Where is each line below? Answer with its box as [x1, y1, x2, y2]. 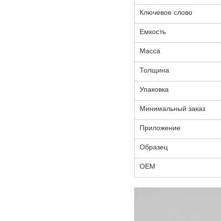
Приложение [140, 122, 181, 133]
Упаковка [140, 84, 169, 94]
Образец [140, 142, 168, 152]
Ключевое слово [140, 7, 192, 17]
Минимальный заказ [140, 103, 205, 113]
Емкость [140, 26, 166, 37]
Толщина [140, 65, 169, 75]
